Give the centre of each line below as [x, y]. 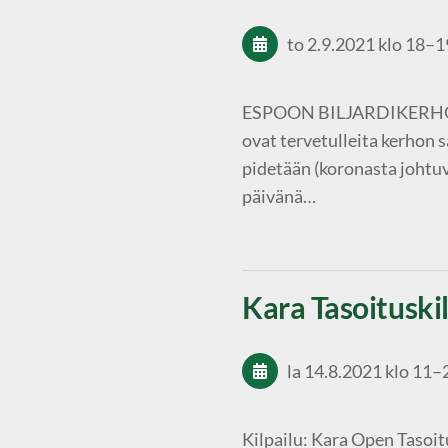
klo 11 [408, 370]
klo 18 [401, 43]
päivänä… [279, 196]
